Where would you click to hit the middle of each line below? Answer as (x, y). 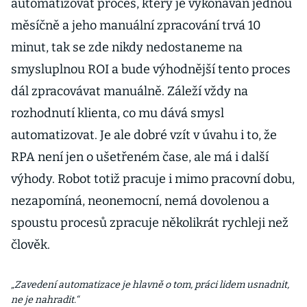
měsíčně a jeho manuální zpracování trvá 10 (136, 25)
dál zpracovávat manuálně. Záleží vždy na (130, 91)
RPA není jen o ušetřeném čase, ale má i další (140, 157)
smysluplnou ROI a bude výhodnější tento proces (151, 69)
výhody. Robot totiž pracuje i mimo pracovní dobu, (153, 179)
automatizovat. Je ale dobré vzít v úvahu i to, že (144, 135)
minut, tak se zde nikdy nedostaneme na (127, 47)
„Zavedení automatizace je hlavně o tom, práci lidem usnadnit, (150, 285)
